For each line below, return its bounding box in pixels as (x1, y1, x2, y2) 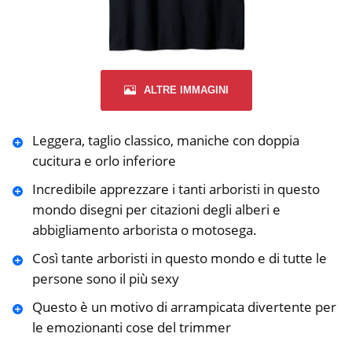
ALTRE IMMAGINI (143, 83, 229, 96)
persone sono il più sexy (31, 269, 179, 288)
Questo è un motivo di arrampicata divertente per (31, 297, 336, 316)
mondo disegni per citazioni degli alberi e (31, 200, 280, 218)
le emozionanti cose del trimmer (31, 317, 231, 336)
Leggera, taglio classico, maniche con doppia (31, 130, 299, 149)
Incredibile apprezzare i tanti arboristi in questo (31, 179, 320, 198)
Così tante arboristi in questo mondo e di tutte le (31, 248, 327, 267)
